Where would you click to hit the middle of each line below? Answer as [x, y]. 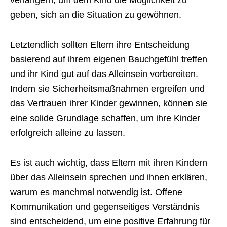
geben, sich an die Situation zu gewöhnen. [96, 15]
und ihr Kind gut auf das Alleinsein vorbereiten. [104, 74]
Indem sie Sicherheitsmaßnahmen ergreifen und [107, 89]
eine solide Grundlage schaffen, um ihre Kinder [105, 118]
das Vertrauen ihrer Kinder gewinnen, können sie [109, 103]
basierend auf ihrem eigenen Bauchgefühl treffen [109, 59]
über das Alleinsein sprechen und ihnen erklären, [109, 177]
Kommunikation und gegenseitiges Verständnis [105, 207]
